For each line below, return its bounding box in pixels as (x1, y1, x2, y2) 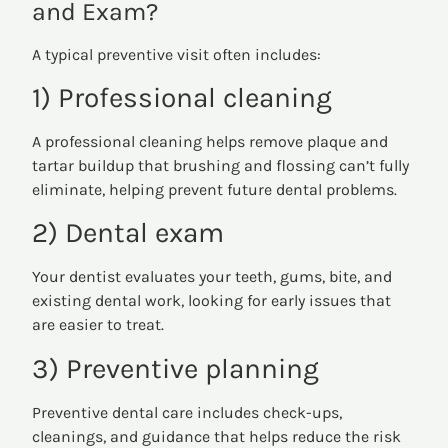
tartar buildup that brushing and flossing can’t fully (32, 156, 410, 176)
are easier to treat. (32, 315, 165, 335)
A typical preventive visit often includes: (32, 44, 322, 64)
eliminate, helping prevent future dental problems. (32, 180, 398, 200)
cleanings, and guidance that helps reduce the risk (32, 426, 402, 446)
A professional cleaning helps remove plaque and (32, 132, 389, 152)
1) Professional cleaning (32, 81, 333, 115)
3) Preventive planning (32, 351, 320, 385)
